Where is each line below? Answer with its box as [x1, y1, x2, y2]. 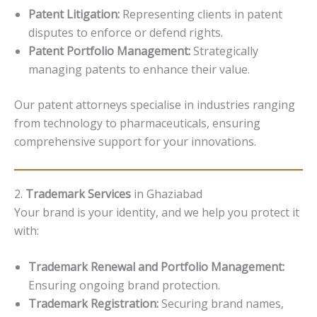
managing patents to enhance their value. [28, 62, 250, 78]
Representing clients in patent [120, 6, 282, 23]
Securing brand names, [158, 296, 284, 312]
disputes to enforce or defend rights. [28, 25, 223, 41]
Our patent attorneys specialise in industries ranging [14, 97, 295, 113]
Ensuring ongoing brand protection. [28, 277, 220, 294]
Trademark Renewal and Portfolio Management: [28, 259, 284, 275]
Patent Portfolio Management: [28, 43, 190, 59]
